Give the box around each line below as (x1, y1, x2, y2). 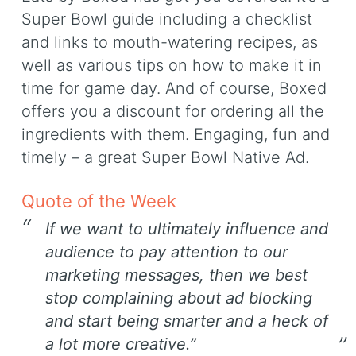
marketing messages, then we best (45, 265, 308, 285)
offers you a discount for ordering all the (21, 101, 324, 121)
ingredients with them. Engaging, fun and (21, 124, 330, 144)
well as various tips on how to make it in (21, 55, 322, 75)
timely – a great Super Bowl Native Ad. (21, 147, 309, 167)
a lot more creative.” (45, 335, 196, 354)
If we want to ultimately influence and (45, 219, 328, 239)
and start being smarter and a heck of (45, 311, 328, 331)
